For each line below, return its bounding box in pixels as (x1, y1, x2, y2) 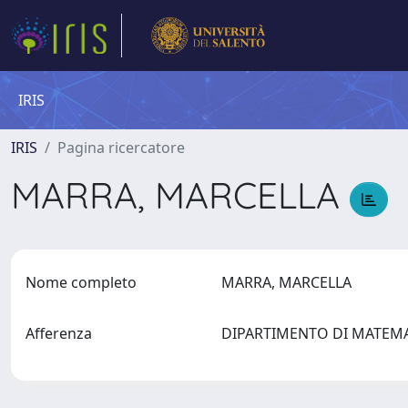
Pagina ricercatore (57, 138, 185, 158)
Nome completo (25, 272, 137, 292)
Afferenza (25, 323, 92, 343)
